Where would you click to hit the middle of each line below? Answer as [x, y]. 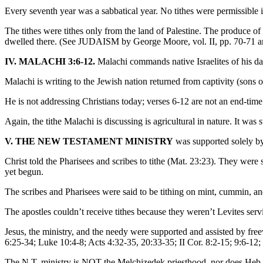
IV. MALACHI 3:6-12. [50, 61]
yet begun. [24, 171]
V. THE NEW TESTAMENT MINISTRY [89, 141]
